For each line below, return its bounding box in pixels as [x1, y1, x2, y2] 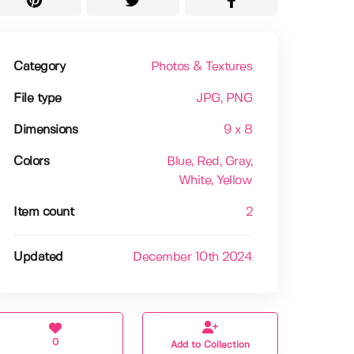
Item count [13, 206, 74, 219]
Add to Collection [171, 341, 250, 350]
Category [13, 61, 66, 73]
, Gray [219, 156, 250, 168]
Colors [13, 156, 50, 168]
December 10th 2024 [133, 251, 253, 264]
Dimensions [13, 124, 78, 137]
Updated [13, 251, 63, 264]
